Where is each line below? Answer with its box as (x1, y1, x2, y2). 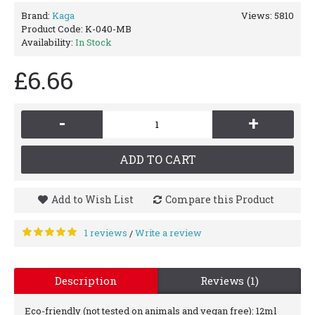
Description (54, 273, 117, 288)
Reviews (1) (200, 273, 259, 288)
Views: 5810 (241, 8, 294, 22)
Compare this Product (165, 192, 274, 206)
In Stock (75, 35, 112, 49)
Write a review (135, 226, 202, 239)
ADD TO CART (119, 151, 196, 167)
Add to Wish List (51, 192, 134, 206)
